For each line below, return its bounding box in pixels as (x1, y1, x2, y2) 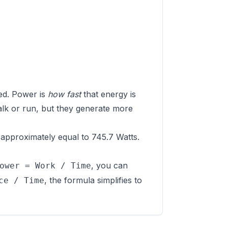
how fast (48, 89, 81, 99)
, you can (91, 160, 128, 170)
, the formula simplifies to (44, 175, 142, 185)
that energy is (81, 89, 136, 99)
